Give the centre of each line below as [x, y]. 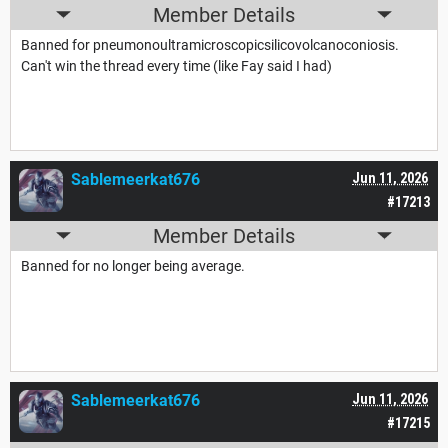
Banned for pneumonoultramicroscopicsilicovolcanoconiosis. [210, 44]
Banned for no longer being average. [133, 265]
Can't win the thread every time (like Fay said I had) [176, 65]
